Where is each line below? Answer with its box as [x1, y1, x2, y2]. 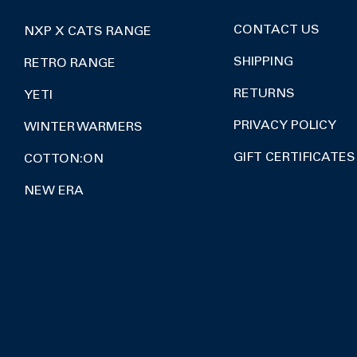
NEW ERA [24, 185, 84, 198]
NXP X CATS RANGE [24, 25, 151, 38]
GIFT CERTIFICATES [233, 151, 355, 164]
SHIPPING [233, 56, 293, 69]
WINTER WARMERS [24, 121, 143, 134]
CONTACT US [233, 24, 320, 37]
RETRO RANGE [24, 57, 116, 70]
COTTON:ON [24, 153, 104, 166]
